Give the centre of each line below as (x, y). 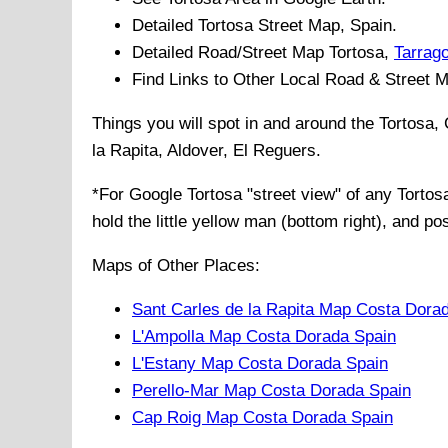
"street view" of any (319, 195)
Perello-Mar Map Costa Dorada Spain (271, 391)
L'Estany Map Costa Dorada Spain (260, 364)
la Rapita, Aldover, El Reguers (204, 151)
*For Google (139, 195)
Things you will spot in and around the (235, 124)
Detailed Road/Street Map (230, 53)
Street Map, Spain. (325, 26)
